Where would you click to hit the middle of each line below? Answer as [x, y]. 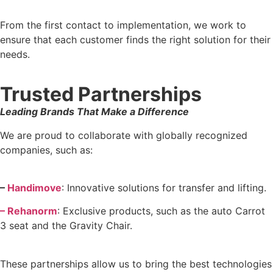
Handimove [34, 188]
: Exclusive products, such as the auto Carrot [161, 211]
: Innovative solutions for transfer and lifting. [164, 188]
